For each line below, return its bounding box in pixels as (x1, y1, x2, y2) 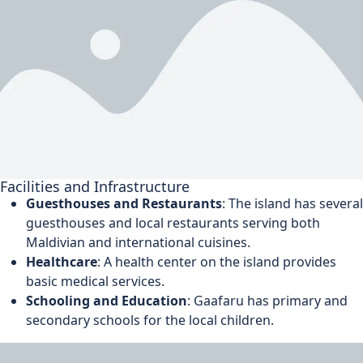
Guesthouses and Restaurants (26, 194, 222, 212)
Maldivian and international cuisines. (26, 233, 250, 251)
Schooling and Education (26, 291, 187, 310)
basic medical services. (26, 271, 164, 290)
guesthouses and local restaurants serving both (26, 213, 320, 232)
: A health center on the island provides (97, 252, 336, 271)
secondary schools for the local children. (26, 310, 274, 329)
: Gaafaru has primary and (187, 291, 348, 310)
